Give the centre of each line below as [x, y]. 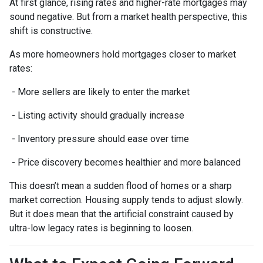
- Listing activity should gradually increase [97, 115]
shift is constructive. [51, 31]
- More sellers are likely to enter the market [100, 92]
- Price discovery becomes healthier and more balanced [125, 162]
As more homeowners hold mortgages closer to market [123, 54]
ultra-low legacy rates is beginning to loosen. [101, 228]
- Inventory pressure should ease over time [99, 139]
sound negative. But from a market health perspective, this [128, 16]
